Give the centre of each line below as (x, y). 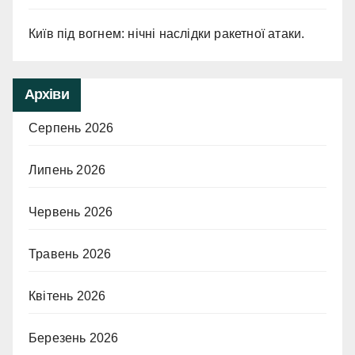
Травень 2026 (70, 254)
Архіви (47, 94)
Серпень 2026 (71, 128)
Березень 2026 (74, 338)
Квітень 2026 (67, 296)
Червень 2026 (71, 212)
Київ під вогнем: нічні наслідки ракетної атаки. (167, 34)
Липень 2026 (67, 170)
